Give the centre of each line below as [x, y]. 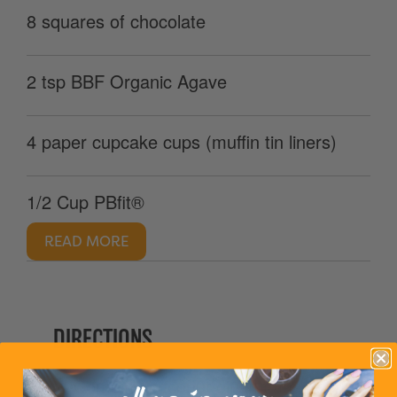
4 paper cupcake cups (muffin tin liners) [182, 142]
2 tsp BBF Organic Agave [127, 82]
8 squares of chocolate [116, 21]
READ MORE [86, 242]
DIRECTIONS [103, 340]
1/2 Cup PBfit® [86, 202]
